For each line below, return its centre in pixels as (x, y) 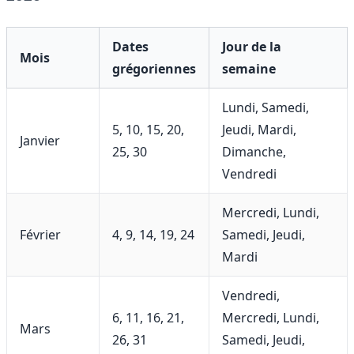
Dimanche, (254, 152)
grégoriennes (154, 69)
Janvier (40, 141)
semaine (249, 69)
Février (40, 235)
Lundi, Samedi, (265, 108)
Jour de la (252, 47)
